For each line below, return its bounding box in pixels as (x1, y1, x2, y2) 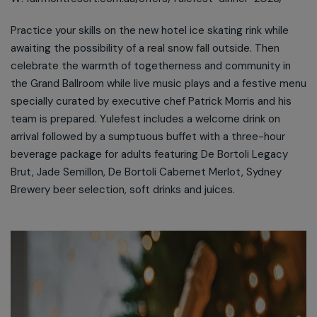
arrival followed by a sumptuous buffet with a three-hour (11, 129, 285, 144)
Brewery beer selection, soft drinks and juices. (11, 183, 235, 197)
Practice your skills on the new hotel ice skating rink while (11, 23, 289, 38)
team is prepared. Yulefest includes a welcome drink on (11, 112, 280, 126)
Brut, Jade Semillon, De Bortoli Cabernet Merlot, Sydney (11, 165, 282, 179)
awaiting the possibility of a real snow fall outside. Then (11, 41, 279, 55)
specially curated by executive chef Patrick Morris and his (11, 94, 292, 108)
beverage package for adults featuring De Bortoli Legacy (11, 147, 288, 161)
